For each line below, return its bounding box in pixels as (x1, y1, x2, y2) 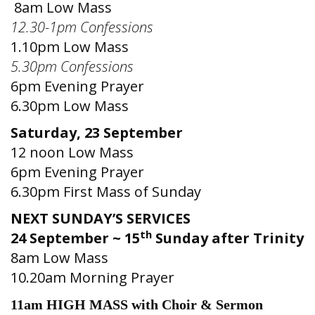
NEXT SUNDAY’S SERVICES (11, 209, 191, 228)
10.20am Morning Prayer (11, 268, 174, 287)
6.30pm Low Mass (11, 96, 129, 115)
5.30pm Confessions (11, 57, 141, 76)
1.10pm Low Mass (11, 37, 129, 56)
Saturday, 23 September (11, 123, 183, 142)
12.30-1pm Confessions (11, 18, 160, 37)
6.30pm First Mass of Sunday (11, 182, 201, 201)
